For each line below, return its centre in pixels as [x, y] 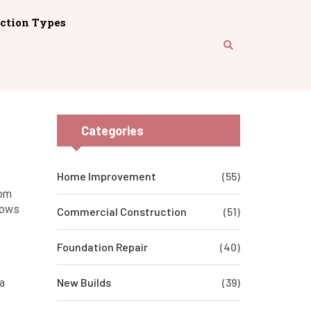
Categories [112, 131]
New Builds [84, 282]
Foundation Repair [102, 247]
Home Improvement [106, 176]
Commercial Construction [121, 211]
